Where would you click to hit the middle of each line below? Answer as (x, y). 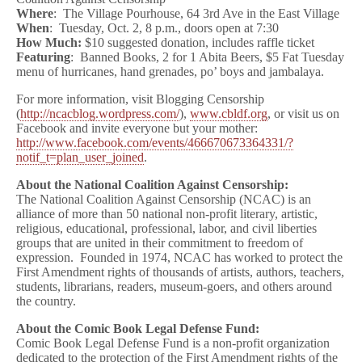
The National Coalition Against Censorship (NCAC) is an (164, 199)
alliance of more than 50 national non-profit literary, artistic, (167, 214)
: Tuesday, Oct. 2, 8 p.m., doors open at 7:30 (164, 28)
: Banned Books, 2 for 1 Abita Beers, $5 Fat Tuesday (207, 57)
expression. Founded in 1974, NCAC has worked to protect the (179, 257)
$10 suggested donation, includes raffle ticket (200, 42)
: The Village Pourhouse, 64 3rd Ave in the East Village (196, 13)
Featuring (43, 57)
